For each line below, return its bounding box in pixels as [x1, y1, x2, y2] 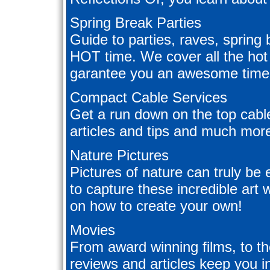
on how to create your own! [70, 198, 242, 215]
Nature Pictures [70, 147, 169, 164]
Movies [70, 222, 115, 239]
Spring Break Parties [70, 14, 201, 31]
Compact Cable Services [70, 89, 227, 106]
